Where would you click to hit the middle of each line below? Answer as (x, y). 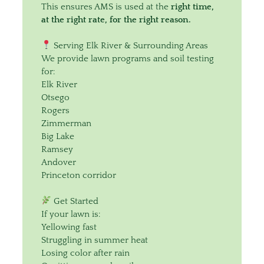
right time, (192, 6)
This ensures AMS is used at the (106, 6)
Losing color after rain (85, 253)
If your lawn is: (71, 214)
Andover (59, 162)
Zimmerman (66, 123)
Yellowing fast (69, 227)
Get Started (75, 201)
